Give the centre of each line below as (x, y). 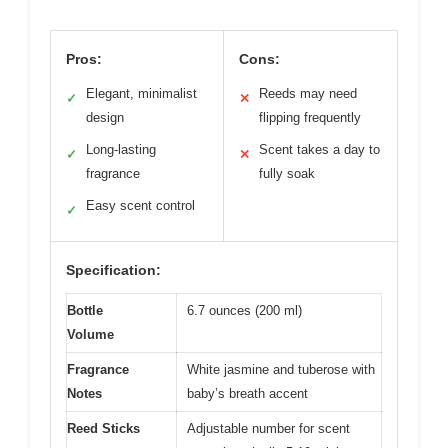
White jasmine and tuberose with (281, 369)
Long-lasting (121, 149)
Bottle (85, 310)
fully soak (287, 173)
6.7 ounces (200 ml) (244, 310)
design (105, 117)
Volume (90, 334)
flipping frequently (310, 117)
